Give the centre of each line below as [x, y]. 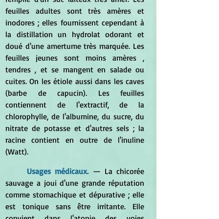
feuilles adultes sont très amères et [75, 11]
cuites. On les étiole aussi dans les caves [75, 81]
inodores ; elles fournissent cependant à [75, 22]
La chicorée [124, 171]
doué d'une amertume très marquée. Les [75, 46]
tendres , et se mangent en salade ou [75, 69]
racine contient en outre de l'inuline [75, 140]
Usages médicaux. [60, 171]
